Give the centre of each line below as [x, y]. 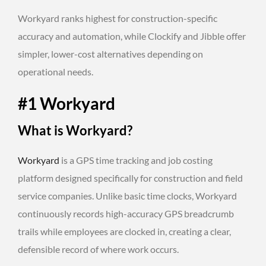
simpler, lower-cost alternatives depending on [110, 53]
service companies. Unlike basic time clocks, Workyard [127, 195]
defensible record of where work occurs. [98, 249]
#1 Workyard [66, 103]
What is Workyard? [75, 130]
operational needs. [56, 71]
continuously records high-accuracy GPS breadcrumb [126, 213]
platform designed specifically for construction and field [130, 178]
